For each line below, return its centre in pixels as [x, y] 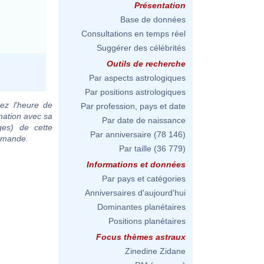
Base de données [153, 19]
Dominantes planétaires [141, 207]
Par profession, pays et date [133, 106]
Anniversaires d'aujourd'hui [135, 193]
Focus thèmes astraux [141, 237]
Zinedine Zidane [155, 251]
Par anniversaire [121, 134]
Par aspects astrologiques [137, 78]
